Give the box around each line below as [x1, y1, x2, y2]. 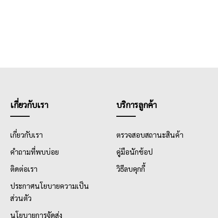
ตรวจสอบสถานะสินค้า [116, 130, 183, 140]
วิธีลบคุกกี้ [116, 164, 145, 174]
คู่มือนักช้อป [116, 147, 153, 157]
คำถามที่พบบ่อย [10, 147, 59, 157]
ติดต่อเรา [10, 164, 37, 174]
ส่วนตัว [10, 193, 32, 203]
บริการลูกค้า [116, 99, 157, 110]
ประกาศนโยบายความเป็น [10, 181, 89, 191]
